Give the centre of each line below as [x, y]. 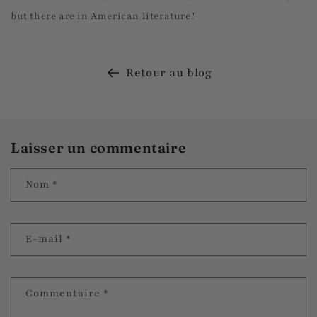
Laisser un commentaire [99, 147]
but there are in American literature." [104, 16]
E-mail [46, 239]
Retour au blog [169, 73]
